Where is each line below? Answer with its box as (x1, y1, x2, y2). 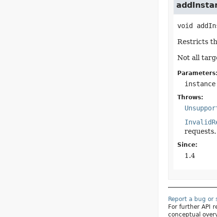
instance (184, 80, 216, 88)
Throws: (177, 94, 203, 101)
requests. (184, 127, 216, 135)
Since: (177, 141, 198, 148)
